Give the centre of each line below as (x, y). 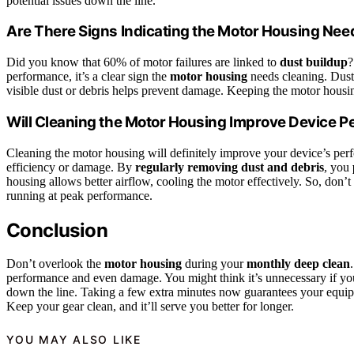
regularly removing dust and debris (230, 167)
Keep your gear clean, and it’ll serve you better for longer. (150, 307)
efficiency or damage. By (71, 167)
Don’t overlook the (55, 264)
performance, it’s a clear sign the (88, 77)
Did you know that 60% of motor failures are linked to (143, 62)
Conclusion (57, 230)
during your (214, 264)
